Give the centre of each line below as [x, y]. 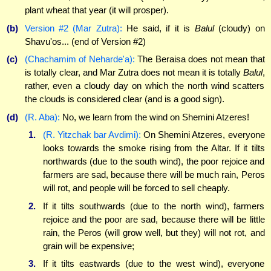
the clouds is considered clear [83, 99]
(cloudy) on [242, 28]
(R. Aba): [42, 117]
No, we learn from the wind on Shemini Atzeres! [154, 117]
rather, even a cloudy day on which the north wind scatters [145, 86]
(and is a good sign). [184, 99]
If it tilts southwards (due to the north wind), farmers [154, 206]
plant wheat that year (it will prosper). [96, 10]
